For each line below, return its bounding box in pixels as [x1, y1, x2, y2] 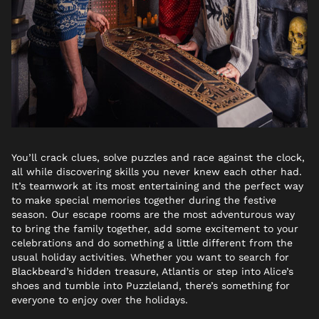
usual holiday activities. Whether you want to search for [11, 251, 289, 263]
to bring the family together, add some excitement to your [11, 222, 298, 234]
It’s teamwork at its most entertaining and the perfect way [11, 179, 303, 192]
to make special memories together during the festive [11, 194, 276, 206]
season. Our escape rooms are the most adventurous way [11, 208, 295, 220]
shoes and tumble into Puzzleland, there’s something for [11, 279, 290, 291]
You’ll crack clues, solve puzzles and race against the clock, [11, 151, 305, 163]
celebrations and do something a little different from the [11, 236, 293, 249]
